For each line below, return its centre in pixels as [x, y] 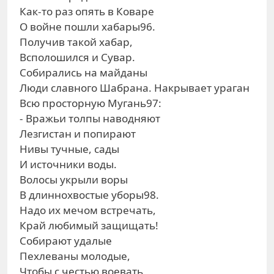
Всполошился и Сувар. [77, 57]
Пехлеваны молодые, [75, 256]
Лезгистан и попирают [78, 134]
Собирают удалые [66, 241]
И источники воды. [68, 164]
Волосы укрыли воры [74, 180]
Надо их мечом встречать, [88, 210]
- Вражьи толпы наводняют [90, 118]
